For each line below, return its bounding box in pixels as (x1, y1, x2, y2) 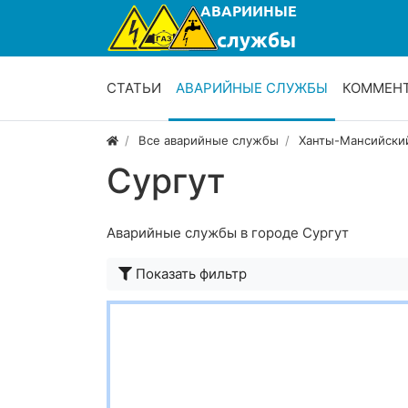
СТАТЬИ (107, 79, 161, 97)
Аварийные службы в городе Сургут (107, 224, 349, 242)
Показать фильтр (136, 265, 247, 283)
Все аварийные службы (138, 133, 280, 148)
